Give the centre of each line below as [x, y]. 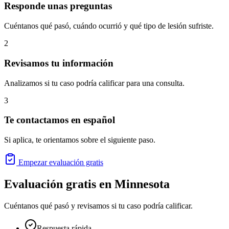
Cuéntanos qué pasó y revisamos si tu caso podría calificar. [98, 205]
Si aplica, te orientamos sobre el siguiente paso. [80, 140]
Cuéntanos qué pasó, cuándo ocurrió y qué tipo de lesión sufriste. [109, 26]
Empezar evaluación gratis [60, 162]
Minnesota [142, 184]
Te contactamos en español [60, 120]
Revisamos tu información [59, 63]
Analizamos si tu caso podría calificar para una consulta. [94, 83]
